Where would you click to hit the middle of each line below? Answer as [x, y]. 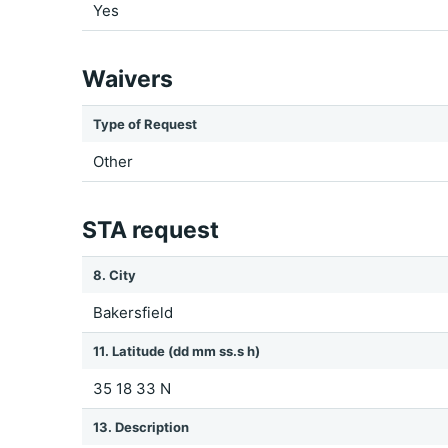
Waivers [127, 79]
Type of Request [145, 124]
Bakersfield [133, 312]
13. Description [141, 427]
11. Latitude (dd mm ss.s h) [176, 351]
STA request [150, 230]
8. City [114, 275]
